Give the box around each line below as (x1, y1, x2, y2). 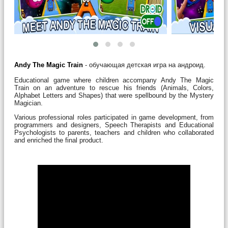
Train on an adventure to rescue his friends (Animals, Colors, (14, 83, 214, 92)
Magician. (14, 99, 43, 107)
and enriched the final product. (14, 136, 103, 144)
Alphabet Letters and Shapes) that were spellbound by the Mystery (14, 91, 214, 99)
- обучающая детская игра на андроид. (83, 61, 206, 69)
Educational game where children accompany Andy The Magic (14, 76, 214, 84)
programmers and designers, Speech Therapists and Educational (14, 121, 214, 129)
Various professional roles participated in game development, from (14, 113, 214, 121)
